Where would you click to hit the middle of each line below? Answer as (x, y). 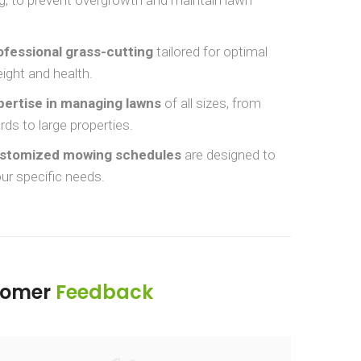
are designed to (228, 154)
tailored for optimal (210, 51)
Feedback (104, 292)
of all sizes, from (211, 103)
